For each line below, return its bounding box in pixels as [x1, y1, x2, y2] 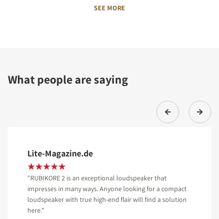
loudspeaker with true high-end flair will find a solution [27, 195, 187, 204]
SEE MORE [94, 3, 125, 12]
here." [27, 205, 44, 215]
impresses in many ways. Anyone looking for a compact [27, 184, 187, 193]
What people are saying [8, 71, 128, 87]
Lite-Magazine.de [27, 147, 93, 159]
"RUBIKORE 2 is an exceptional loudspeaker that [27, 173, 167, 182]
